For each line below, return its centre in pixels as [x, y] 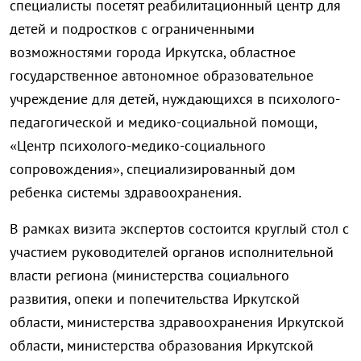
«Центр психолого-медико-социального [138, 146]
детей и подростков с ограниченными [132, 29]
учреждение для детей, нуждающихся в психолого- [175, 99]
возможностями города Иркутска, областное [153, 52]
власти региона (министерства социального [149, 276]
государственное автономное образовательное [162, 76]
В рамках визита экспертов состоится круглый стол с [179, 229]
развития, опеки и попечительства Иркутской [155, 299]
